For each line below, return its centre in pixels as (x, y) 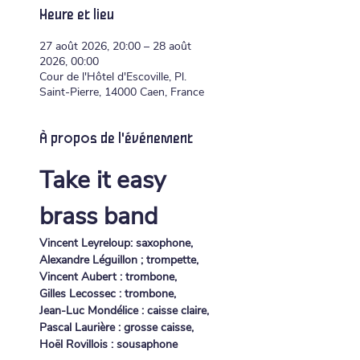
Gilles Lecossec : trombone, (108, 294)
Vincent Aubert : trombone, (108, 277)
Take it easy (106, 180)
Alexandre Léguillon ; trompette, (119, 260)
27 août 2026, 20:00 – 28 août (115, 46)
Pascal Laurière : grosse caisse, (117, 327)
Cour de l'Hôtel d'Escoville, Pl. (113, 77)
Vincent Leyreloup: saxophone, (116, 243)
